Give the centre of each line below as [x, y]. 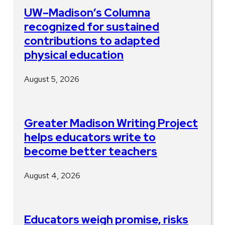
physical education [74, 55]
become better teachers [91, 151]
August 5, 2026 [52, 79]
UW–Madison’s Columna [87, 13]
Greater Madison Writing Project [111, 123]
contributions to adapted [92, 41]
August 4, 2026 [52, 175]
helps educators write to [90, 137]
